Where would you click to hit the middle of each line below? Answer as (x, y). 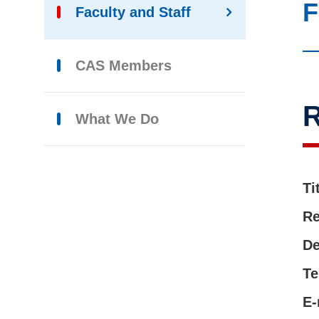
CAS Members (124, 66)
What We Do (117, 119)
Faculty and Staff (133, 12)
